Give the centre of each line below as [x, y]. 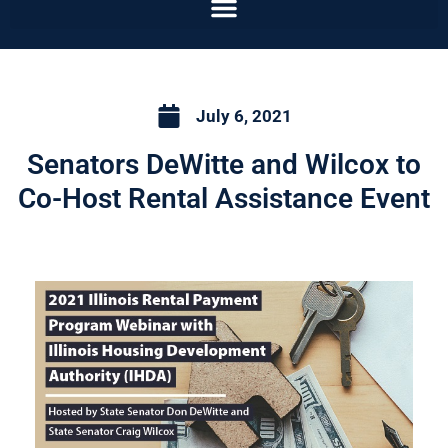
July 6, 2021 [243, 115]
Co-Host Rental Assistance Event [224, 199]
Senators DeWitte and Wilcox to [224, 165]
